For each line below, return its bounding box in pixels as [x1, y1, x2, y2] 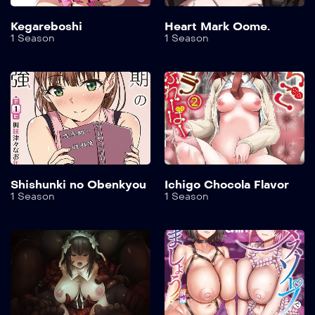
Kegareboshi [11, 19, 82, 33]
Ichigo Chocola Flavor [165, 178, 289, 192]
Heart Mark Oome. [165, 19, 270, 33]
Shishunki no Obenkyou [11, 178, 146, 192]
